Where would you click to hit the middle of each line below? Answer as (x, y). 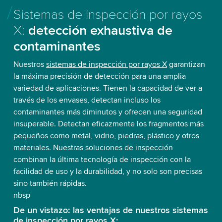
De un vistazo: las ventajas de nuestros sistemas (111, 210)
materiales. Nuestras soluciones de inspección (93, 147)
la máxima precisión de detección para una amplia (99, 76)
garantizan (186, 64)
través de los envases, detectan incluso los (87, 100)
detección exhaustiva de (100, 30)
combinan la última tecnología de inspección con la (102, 159)
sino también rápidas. (50, 183)
